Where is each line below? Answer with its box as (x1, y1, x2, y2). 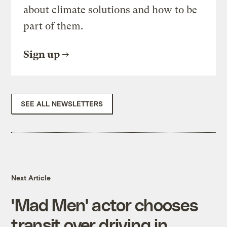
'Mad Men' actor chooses (11, 195, 198, 215)
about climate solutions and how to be (23, 4, 198, 16)
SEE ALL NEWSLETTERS (21, 99, 103, 108)
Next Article (11, 173, 51, 182)
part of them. (23, 20, 84, 32)
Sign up (23, 49, 60, 61)
